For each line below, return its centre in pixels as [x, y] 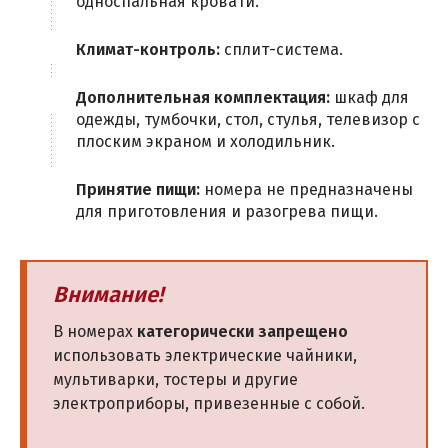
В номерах [95, 331]
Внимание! [108, 294]
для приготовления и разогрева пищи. [227, 211]
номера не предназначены [306, 189]
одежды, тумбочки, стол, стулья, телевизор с [248, 119]
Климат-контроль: [148, 49]
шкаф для [369, 97]
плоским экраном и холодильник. [205, 141]
